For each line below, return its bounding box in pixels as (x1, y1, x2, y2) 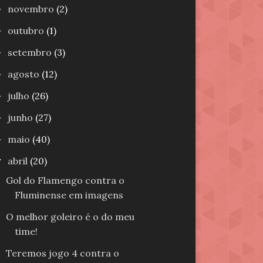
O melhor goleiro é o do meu (5, 211, 134, 222)
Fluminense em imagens (14, 189, 123, 201)
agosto (8, 68, 42, 80)
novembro (8, 3, 56, 15)
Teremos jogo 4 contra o (5, 247, 119, 259)
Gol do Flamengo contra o (5, 174, 124, 186)
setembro (8, 46, 54, 58)
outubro (8, 25, 46, 36)
